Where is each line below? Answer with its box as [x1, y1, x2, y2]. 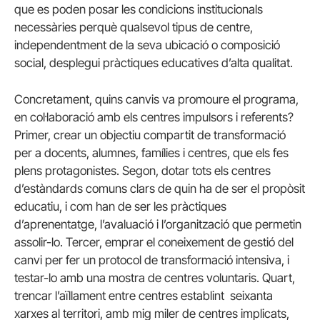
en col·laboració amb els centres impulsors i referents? [14, 109, 294, 124]
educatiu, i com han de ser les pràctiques [14, 199, 226, 214]
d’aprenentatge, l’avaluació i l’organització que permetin [14, 216, 301, 231]
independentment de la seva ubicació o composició [14, 37, 280, 52]
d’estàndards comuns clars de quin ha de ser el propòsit [14, 181, 305, 196]
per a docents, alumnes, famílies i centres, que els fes [14, 145, 289, 160]
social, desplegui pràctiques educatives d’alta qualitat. [14, 55, 293, 70]
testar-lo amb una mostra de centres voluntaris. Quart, [14, 270, 295, 285]
